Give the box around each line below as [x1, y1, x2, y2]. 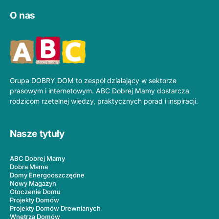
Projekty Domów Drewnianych [10, 204, 101, 212]
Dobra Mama [10, 162, 48, 171]
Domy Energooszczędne [10, 171, 85, 179]
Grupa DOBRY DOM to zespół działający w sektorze [10, 76, 176, 85]
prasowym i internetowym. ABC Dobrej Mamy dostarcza [10, 86, 189, 95]
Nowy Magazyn [10, 179, 56, 187]
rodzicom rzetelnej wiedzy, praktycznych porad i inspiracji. [10, 96, 198, 105]
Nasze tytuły [10, 128, 65, 139]
